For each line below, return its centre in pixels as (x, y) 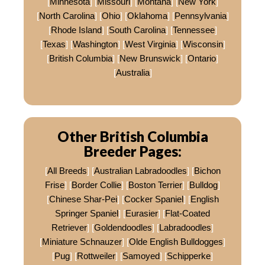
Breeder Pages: (132, 151)
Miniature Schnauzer (82, 242)
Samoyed (141, 256)
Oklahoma (147, 16)
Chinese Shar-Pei (83, 199)
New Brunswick (150, 59)
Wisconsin (203, 44)
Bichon (207, 171)
